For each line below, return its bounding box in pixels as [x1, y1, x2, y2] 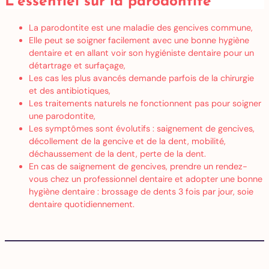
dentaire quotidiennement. [29, 198, 134, 210]
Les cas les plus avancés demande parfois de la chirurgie [29, 72, 254, 83]
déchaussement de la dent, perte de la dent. [29, 148, 206, 159]
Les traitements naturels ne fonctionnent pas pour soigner [29, 97, 261, 109]
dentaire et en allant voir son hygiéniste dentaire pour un [29, 47, 254, 58]
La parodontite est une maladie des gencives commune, [29, 22, 255, 33]
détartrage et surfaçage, [29, 59, 128, 71]
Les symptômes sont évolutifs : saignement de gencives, [29, 122, 255, 134]
